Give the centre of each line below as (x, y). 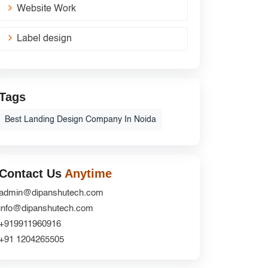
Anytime (88, 173)
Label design (44, 39)
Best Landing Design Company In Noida (80, 120)
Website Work (46, 9)
